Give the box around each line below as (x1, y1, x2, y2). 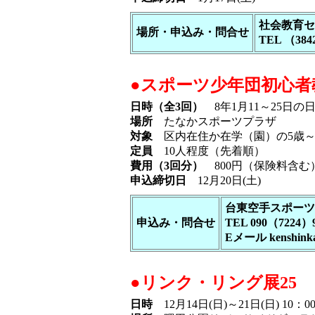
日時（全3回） (130, 101, 203, 112)
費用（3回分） (130, 160, 203, 172)
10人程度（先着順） (153, 145, 265, 157)
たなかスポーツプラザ (153, 115, 276, 127)
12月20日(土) (186, 174, 261, 186)
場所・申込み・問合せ (136, 26, 249, 38)
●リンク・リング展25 (130, 274, 297, 292)
